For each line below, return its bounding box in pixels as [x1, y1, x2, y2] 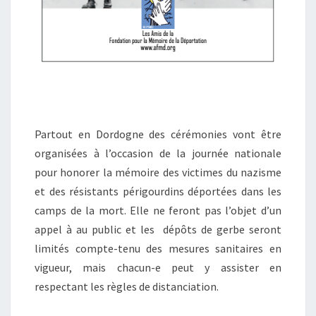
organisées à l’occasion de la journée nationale [35, 145, 281, 160]
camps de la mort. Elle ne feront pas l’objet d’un [35, 202, 281, 217]
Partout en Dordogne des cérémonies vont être [35, 126, 281, 141]
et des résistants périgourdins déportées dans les [35, 183, 281, 198]
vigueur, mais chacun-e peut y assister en [35, 260, 281, 274]
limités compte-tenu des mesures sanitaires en [35, 241, 281, 255]
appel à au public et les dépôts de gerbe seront [35, 221, 281, 236]
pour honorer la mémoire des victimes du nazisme [35, 164, 281, 179]
